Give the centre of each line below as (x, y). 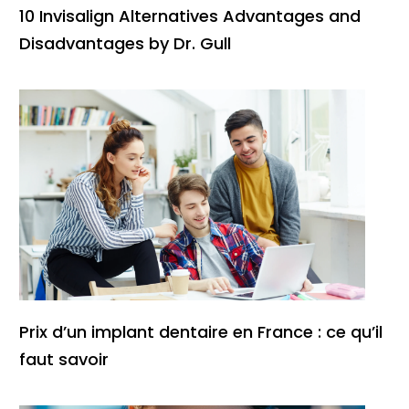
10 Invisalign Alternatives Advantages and (190, 16)
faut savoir (64, 359)
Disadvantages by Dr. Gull (125, 43)
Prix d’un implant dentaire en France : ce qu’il (201, 331)
